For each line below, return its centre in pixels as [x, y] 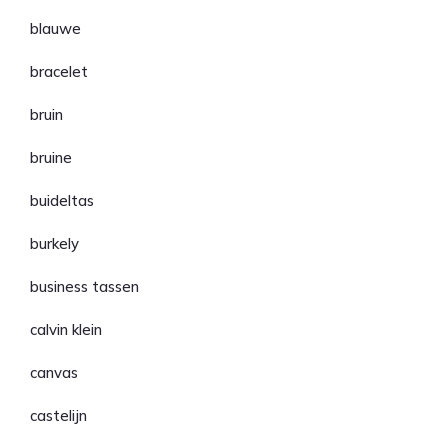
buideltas [62, 200]
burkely [54, 243]
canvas [54, 372]
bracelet [59, 71]
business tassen [84, 286]
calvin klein [66, 329]
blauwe [55, 28]
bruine [51, 157]
